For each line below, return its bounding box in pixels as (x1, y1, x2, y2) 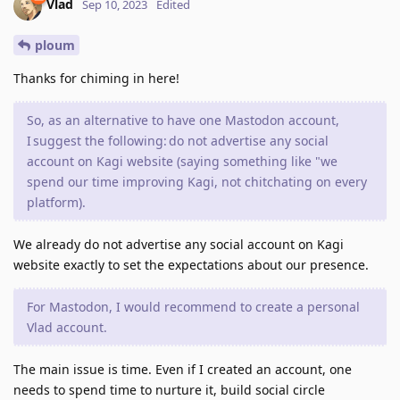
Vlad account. (27, 319, 107, 337)
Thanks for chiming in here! (13, 70, 179, 87)
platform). (27, 194, 86, 212)
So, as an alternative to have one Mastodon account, (27, 112, 339, 129)
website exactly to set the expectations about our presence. (13, 256, 369, 274)
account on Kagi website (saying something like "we (27, 153, 337, 171)
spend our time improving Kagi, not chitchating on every (27, 173, 367, 191)
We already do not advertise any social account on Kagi (13, 236, 344, 254)
